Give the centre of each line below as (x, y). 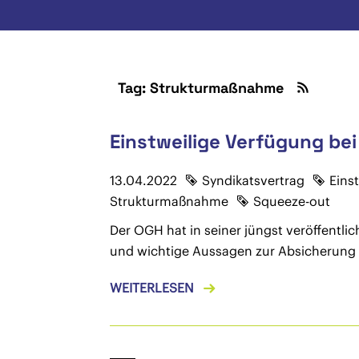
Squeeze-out (291, 201)
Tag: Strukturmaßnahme (202, 88)
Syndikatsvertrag (253, 180)
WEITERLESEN (151, 288)
